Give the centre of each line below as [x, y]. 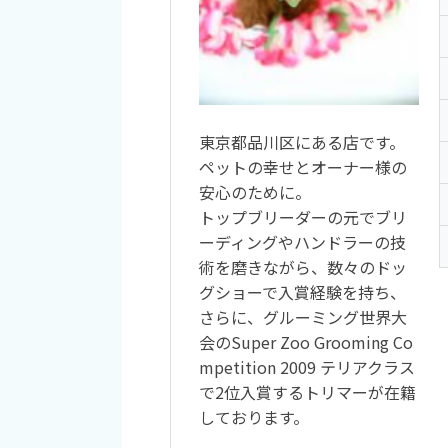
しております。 [254, 417]
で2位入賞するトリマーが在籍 [307, 392]
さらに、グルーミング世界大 [303, 317]
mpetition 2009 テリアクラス [307, 367]
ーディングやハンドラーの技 [302, 242]
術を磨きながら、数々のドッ [303, 267]
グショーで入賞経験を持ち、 [302, 292]
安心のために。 [255, 192]
